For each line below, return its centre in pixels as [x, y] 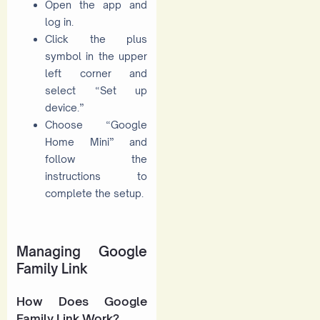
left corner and [96, 74]
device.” [65, 108]
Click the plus [96, 39]
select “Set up [96, 91]
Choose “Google [96, 125]
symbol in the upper [96, 56]
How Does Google [82, 301]
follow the [96, 159]
